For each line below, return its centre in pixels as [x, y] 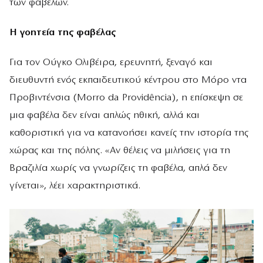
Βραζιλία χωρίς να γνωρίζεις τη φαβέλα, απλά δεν [118, 168]
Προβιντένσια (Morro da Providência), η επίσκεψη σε [126, 98]
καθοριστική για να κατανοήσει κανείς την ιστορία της [129, 133]
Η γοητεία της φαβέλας [63, 32]
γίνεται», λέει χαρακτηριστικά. [75, 186]
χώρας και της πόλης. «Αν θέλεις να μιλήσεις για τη [120, 151]
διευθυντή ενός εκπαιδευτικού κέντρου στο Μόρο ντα [128, 80]
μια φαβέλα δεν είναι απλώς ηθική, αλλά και [104, 116]
